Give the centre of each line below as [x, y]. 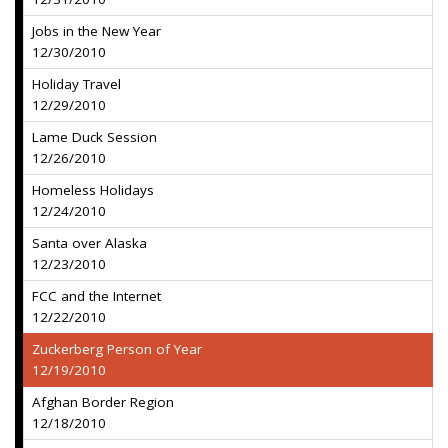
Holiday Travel [76, 84]
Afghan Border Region [103, 402]
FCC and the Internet [96, 296]
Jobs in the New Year [96, 31]
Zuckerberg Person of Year [117, 349]
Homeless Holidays [93, 190]
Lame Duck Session [94, 137]
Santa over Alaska [89, 243]
